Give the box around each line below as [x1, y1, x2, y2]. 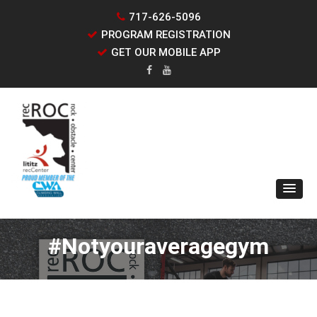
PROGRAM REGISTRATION [100, 28, 231, 41]
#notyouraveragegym [48, 233, 269, 260]
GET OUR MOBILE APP [110, 46, 221, 59]
